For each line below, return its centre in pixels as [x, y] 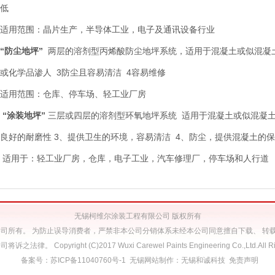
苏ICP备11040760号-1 [88, 260]
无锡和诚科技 [203, 260]
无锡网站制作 [151, 260]
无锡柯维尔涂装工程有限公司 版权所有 [137, 216]
